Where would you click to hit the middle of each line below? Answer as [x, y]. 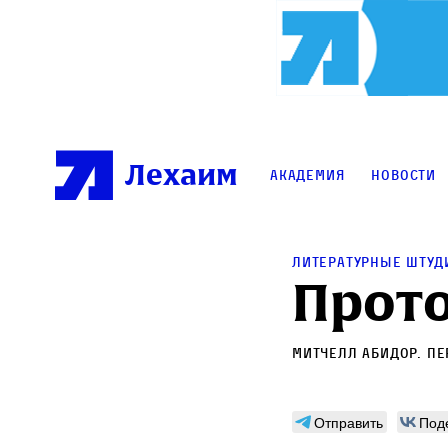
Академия [307, 175]
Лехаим [181, 175]
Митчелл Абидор [355, 353]
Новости [404, 175]
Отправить [348, 422]
